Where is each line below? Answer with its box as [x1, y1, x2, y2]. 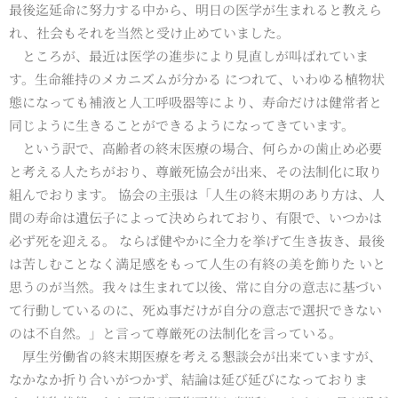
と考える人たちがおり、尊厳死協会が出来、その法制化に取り [9, 161, 382, 180]
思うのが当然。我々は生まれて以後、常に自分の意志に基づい [9, 276, 382, 296]
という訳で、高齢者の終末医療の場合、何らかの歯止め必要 [9, 138, 382, 157]
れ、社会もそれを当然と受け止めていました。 [9, 22, 290, 42]
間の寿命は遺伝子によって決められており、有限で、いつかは [9, 207, 382, 227]
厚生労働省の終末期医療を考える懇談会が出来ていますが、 [9, 346, 382, 365]
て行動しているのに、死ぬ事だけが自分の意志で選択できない [9, 299, 382, 319]
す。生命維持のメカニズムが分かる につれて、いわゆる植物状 [9, 68, 385, 88]
